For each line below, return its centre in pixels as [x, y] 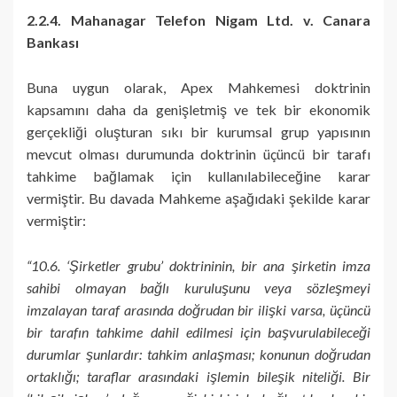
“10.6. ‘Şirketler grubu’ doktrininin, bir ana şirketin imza [198, 265]
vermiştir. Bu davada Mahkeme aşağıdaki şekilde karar [198, 198]
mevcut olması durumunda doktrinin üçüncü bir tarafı [198, 153]
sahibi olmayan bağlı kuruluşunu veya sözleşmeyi [198, 287]
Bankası [53, 42]
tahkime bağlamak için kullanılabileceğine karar [198, 175]
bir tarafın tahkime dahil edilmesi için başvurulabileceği [198, 331]
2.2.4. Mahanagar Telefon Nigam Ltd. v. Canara [198, 19]
